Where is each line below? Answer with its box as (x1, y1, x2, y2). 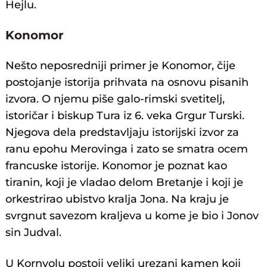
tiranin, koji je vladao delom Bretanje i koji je (5, 176, 244, 190)
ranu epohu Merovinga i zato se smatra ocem (5, 142, 249, 156)
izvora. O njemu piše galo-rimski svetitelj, (5, 92, 225, 106)
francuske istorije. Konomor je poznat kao (5, 159, 228, 173)
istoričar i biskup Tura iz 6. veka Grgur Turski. (5, 109, 245, 123)
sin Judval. (5, 226, 62, 240)
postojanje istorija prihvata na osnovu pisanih (5, 76, 249, 89)
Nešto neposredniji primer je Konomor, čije (5, 59, 236, 73)
